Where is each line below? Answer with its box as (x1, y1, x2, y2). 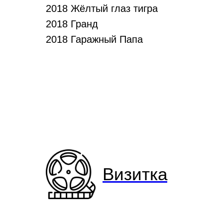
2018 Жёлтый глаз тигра (46, 3, 158, 14)
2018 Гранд (46, 18, 98, 29)
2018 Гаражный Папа (46, 34, 143, 45)
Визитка (103, 164, 167, 184)
